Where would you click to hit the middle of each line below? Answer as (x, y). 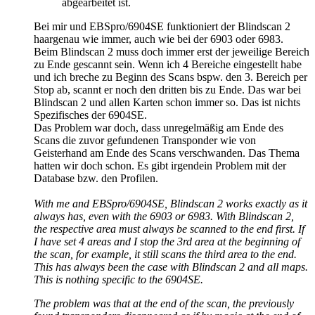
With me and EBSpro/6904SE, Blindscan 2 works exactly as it (171, 204)
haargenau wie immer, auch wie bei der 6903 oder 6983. (159, 39)
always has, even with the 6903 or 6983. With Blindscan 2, (164, 217)
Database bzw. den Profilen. (96, 179)
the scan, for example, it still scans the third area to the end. (165, 255)
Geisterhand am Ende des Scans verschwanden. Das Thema (167, 153)
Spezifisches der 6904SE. (90, 115)
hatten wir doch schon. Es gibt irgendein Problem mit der (160, 166)
